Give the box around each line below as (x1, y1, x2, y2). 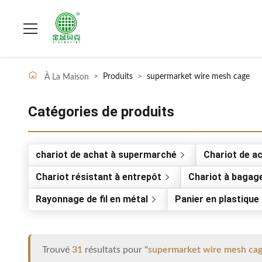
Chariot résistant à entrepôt (36, 171, 161, 182)
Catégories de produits (28, 104, 174, 120)
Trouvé (42, 245, 72, 254)
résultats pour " (82, 245, 148, 254)
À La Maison (42, 73, 89, 81)
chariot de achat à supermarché (36, 149, 177, 160)
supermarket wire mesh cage (147, 73, 250, 81)
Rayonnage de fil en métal (36, 194, 148, 205)
